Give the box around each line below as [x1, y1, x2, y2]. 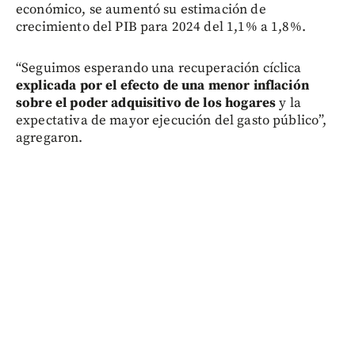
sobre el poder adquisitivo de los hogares [16, 94, 277, 113]
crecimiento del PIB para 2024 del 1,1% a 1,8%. [16, 18, 306, 36]
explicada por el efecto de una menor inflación [16, 77, 309, 95]
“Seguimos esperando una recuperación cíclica [16, 59, 302, 78]
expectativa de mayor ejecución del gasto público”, [16, 112, 327, 130]
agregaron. [16, 129, 83, 147]
